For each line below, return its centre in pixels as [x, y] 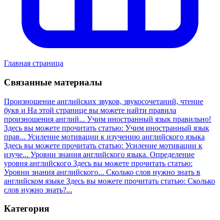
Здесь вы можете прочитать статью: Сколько [141, 181]
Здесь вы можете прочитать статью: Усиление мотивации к [103, 145]
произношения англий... [44, 119]
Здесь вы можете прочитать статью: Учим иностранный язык [107, 128]
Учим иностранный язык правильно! [149, 119]
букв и [15, 110]
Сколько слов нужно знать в [153, 172]
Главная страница [34, 63]
